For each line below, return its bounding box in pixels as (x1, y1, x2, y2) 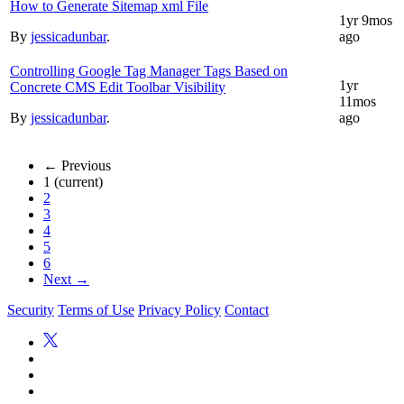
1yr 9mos (339, 13, 392, 29)
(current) (54, 174, 103, 190)
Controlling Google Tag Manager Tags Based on (10, 63, 288, 79)
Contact (225, 302, 269, 318)
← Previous (43, 158, 111, 174)
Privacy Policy (138, 302, 221, 318)
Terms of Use (58, 302, 134, 318)
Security (7, 302, 54, 318)
